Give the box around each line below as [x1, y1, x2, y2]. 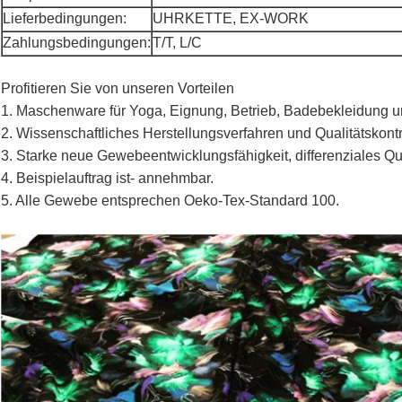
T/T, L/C [153, 35, 202, 51]
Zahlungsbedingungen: [3, 35, 151, 51]
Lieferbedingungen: [3, 11, 127, 27]
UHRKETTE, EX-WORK [153, 11, 309, 27]
